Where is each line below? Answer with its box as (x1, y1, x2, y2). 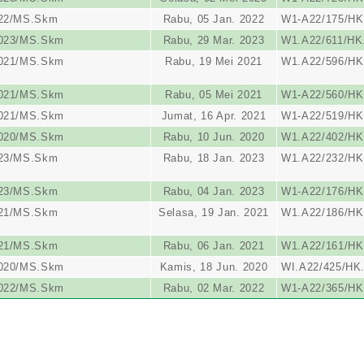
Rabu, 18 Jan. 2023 (162, 152, 265, 164)
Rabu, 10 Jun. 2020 (162, 131, 265, 143)
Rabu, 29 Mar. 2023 (162, 34, 265, 46)
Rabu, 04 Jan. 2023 (162, 185, 265, 197)
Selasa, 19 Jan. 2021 (158, 206, 269, 219)
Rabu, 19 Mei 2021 (164, 55, 263, 67)
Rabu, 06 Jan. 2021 (162, 240, 265, 252)
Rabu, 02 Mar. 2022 (162, 282, 265, 294)
